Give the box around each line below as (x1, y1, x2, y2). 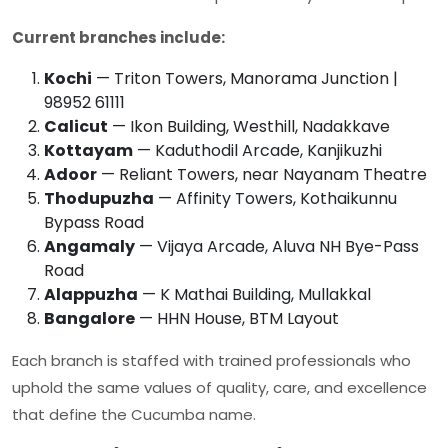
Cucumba (131, 404, 209, 425)
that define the (12, 404, 131, 425)
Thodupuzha (44, 187, 154, 210)
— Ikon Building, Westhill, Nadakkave (108, 115, 390, 138)
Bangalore (44, 307, 135, 330)
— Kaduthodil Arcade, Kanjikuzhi (133, 139, 382, 162)
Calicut (44, 115, 108, 138)
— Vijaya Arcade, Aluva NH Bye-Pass (135, 235, 419, 258)
